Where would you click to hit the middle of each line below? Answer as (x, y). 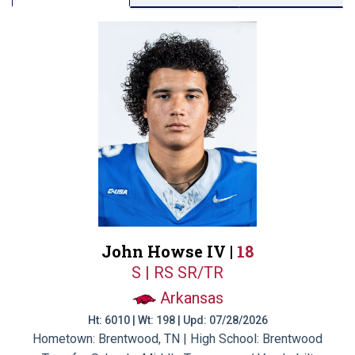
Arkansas (191, 298)
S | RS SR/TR (177, 273)
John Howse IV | (169, 251)
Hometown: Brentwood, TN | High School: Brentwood (177, 338)
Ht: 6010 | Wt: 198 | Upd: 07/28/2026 (177, 320)
